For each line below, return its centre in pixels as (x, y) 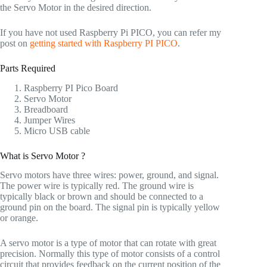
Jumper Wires (49, 120)
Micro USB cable (57, 131)
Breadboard (46, 109)
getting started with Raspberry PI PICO (104, 43)
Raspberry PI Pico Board (71, 88)
